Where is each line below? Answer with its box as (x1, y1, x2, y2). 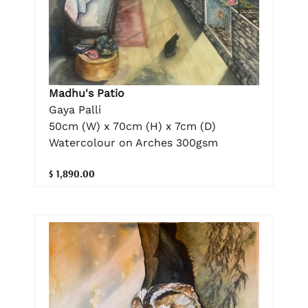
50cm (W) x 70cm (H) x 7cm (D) (49, 119, 216, 133)
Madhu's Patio (49, 86, 124, 100)
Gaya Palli (49, 102, 101, 116)
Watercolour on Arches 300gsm (49, 135, 218, 149)
